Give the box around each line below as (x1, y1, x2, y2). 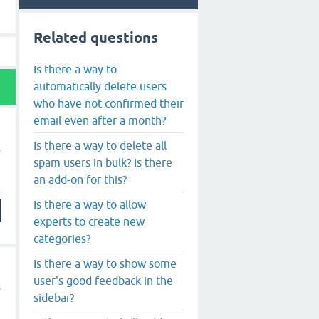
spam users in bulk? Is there (33, 155, 172, 169)
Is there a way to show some (33, 256, 177, 270)
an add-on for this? (33, 172, 127, 186)
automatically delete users (33, 79, 167, 93)
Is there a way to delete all (33, 138, 167, 152)
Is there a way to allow (33, 197, 146, 211)
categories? (33, 231, 90, 245)
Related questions (33, 29, 158, 46)
